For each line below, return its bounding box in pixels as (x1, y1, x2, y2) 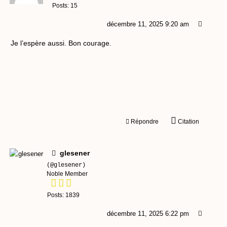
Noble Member (47, 170, 88, 178)
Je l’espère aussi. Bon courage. (11, 39, 111, 48)
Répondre (130, 118, 159, 126)
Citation (177, 118, 199, 126)
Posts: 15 (52, 2, 78, 10)
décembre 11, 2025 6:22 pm (106, 210, 189, 218)
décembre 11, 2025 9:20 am (106, 20, 189, 28)
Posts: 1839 (47, 192, 80, 199)
